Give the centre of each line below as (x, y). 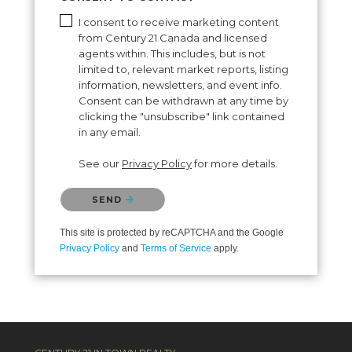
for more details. (235, 164)
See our (100, 164)
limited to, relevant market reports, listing (183, 70)
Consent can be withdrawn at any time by (183, 101)
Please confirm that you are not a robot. (161, 191)
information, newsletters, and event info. (180, 85)
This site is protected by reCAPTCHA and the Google (172, 233)
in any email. (110, 132)
